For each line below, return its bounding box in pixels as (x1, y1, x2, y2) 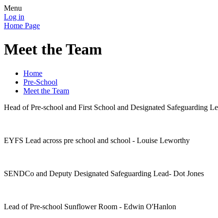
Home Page (4, 21, 40, 30)
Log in (4, 13, 24, 21)
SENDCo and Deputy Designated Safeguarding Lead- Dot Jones (4, 169, 204, 178)
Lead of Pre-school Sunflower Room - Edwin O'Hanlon (4, 202, 178, 211)
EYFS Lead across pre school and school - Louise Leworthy (4, 136, 192, 145)
